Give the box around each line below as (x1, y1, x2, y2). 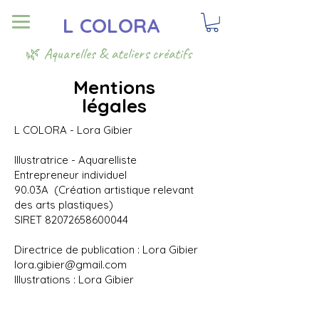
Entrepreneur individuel (14, 168, 127, 182)
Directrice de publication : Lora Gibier (14, 243, 201, 256)
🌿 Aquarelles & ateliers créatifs (26, 44, 192, 63)
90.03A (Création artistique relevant (14, 183, 194, 197)
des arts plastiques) (14, 198, 113, 211)
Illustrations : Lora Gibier (14, 273, 134, 286)
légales (82, 94, 147, 117)
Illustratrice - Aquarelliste (14, 153, 137, 167)
